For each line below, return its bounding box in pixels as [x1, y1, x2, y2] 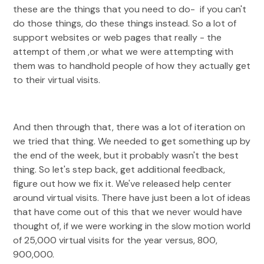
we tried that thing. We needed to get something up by [13, 135, 251, 147]
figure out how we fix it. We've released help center [13, 177, 232, 190]
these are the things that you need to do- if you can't [13, 3, 247, 15]
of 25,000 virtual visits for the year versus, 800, [13, 234, 218, 246]
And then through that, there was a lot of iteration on [13, 121, 246, 133]
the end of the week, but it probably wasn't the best [13, 149, 239, 161]
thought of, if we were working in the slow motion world [13, 220, 251, 232]
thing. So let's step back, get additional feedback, [13, 163, 226, 176]
